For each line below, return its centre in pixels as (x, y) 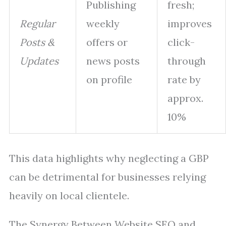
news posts (113, 61)
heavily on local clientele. (69, 195)
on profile (109, 79)
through (187, 61)
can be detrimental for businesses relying (107, 177)
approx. (185, 98)
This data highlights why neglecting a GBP (109, 158)
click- (181, 42)
